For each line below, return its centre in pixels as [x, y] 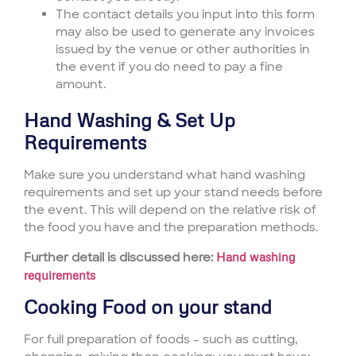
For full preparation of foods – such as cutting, [161, 340]
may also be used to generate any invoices [187, 32]
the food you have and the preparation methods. [171, 228]
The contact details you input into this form [185, 15]
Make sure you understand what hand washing [164, 175]
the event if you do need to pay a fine [169, 67]
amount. [81, 85]
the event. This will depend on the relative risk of [170, 210]
